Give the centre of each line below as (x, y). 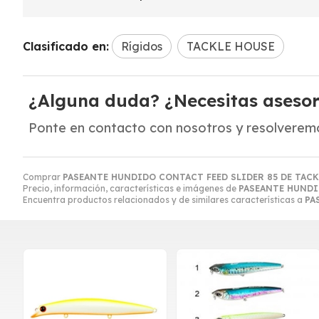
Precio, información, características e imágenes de (131, 188)
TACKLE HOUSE (231, 46)
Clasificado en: (66, 46)
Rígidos (142, 46)
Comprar (43, 177)
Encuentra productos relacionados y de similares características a (164, 199)
